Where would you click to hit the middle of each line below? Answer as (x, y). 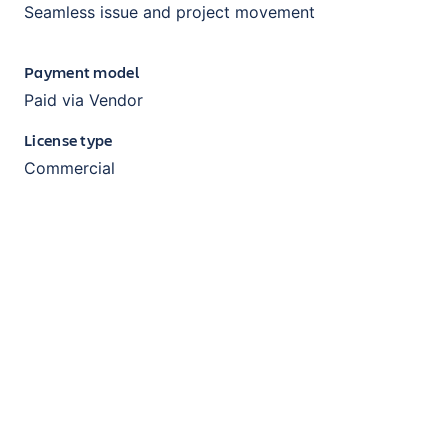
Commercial (69, 168)
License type (68, 140)
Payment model (81, 72)
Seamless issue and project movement (169, 12)
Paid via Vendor (83, 100)
